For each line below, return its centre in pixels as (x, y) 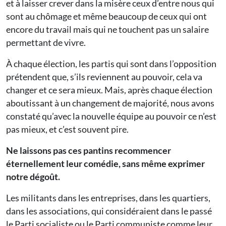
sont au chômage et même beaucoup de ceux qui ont (106, 16)
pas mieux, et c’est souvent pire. (67, 129)
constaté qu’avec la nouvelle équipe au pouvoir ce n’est (111, 116)
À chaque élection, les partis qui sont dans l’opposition (111, 64)
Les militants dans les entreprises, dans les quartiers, (108, 198)
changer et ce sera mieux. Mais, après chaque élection (109, 90)
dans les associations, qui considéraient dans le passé (109, 211)
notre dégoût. (33, 177)
